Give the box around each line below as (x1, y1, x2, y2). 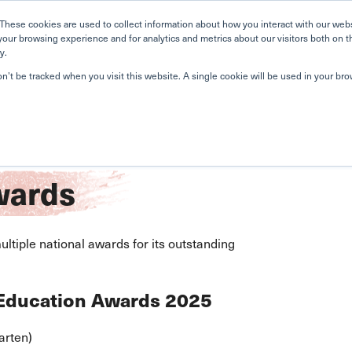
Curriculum (251, 54, 318, 74)
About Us (170, 54, 225, 74)
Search (255, 15, 292, 32)
